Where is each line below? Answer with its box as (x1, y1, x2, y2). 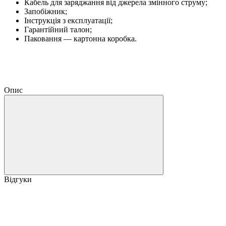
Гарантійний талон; (24, 25, 92, 34)
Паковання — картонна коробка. (24, 34, 137, 43)
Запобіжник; (24, 7, 67, 16)
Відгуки (4, 175, 32, 184)
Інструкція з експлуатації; (24, 16, 112, 25)
